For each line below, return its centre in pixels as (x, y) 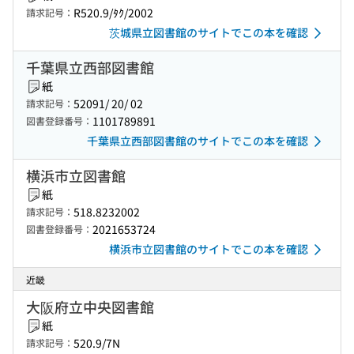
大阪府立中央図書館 (90, 307)
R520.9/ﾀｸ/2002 (113, 13)
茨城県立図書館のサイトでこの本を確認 (209, 32)
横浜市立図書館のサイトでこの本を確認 (209, 249)
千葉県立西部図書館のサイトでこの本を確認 (198, 141)
